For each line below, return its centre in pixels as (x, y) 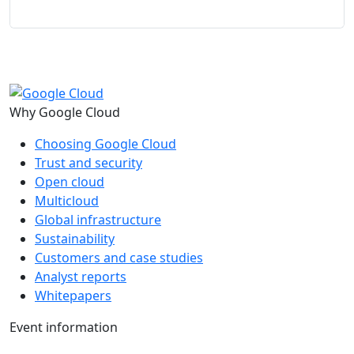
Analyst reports (81, 277)
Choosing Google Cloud (105, 144)
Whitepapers (73, 296)
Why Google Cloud (65, 113)
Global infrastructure (98, 220)
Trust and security (88, 163)
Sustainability (75, 239)
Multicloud (67, 201)
